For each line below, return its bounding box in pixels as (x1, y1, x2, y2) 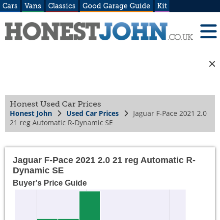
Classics (48, 2, 76, 10)
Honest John (10, 109, 52, 118)
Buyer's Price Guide (13, 179, 87, 188)
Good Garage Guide (82, 2, 150, 10)
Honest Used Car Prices (10, 100, 101, 109)
